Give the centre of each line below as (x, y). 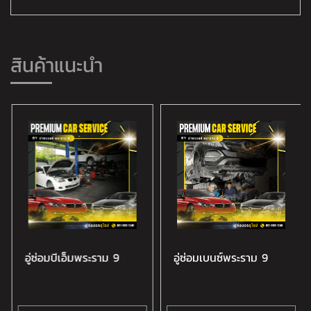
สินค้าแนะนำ (57, 65)
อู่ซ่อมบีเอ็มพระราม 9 (71, 257)
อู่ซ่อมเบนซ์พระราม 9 (219, 257)
